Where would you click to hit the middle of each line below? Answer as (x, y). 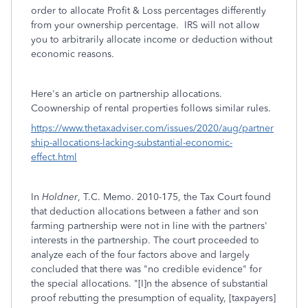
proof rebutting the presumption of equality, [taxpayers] (153, 298)
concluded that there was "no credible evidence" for (146, 269)
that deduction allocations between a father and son (145, 211)
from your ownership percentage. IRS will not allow (145, 25)
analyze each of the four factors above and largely (140, 255)
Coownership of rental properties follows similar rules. (151, 108)
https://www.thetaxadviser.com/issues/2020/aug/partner (152, 128)
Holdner (58, 197)
